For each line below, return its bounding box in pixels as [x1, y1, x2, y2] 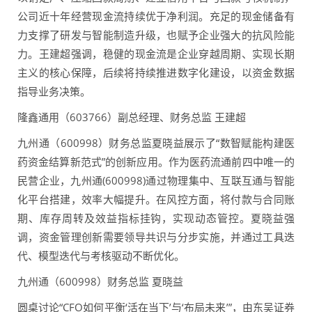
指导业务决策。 [17, 84, 91, 99]
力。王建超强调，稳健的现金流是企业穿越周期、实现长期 [17, 47, 295, 61]
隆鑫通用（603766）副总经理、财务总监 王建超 [17, 110, 246, 125]
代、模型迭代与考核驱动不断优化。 [17, 249, 185, 263]
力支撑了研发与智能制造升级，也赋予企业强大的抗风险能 [17, 28, 295, 42]
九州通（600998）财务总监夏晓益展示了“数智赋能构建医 [17, 136, 295, 150]
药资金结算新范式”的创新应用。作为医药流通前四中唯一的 [17, 155, 295, 169]
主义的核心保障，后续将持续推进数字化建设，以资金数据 [17, 65, 295, 80]
